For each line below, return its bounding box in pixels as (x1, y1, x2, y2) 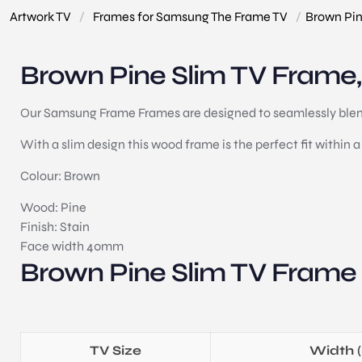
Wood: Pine (20, 199, 87, 215)
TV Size (90, 342, 142, 358)
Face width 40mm (20, 238, 124, 254)
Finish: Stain (20, 218, 90, 234)
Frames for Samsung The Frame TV (93, 8, 288, 24)
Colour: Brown (20, 167, 101, 183)
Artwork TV (10, 8, 71, 24)
